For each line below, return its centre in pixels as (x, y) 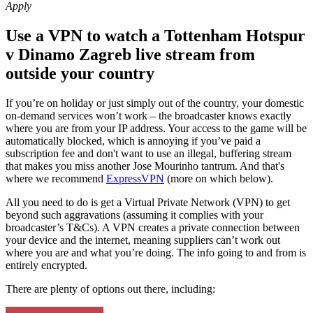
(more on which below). (220, 178)
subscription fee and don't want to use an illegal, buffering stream (148, 153)
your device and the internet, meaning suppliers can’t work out (143, 240)
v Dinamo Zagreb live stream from (130, 54)
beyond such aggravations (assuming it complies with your (134, 214)
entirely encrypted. (46, 265)
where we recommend (56, 178)
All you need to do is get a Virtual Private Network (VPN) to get (148, 202)
